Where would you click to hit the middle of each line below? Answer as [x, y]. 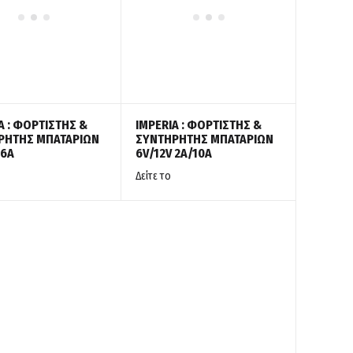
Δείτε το [154, 176]
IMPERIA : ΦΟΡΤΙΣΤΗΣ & [199, 125]
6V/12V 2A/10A [174, 154]
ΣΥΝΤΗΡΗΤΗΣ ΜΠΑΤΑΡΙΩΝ [205, 139]
